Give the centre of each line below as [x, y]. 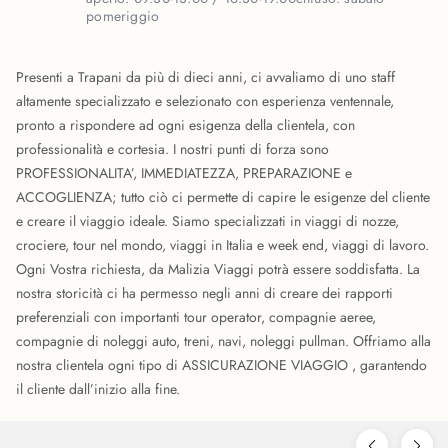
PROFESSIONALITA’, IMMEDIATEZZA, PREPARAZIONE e [184, 173]
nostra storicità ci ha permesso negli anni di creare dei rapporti [204, 293]
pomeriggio [123, 16]
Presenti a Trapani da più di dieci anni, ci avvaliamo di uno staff [205, 77]
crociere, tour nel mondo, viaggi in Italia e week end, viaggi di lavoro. [222, 245]
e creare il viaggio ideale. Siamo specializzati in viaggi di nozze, [207, 221]
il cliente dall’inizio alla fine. [98, 389]
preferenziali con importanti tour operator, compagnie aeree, [196, 317]
